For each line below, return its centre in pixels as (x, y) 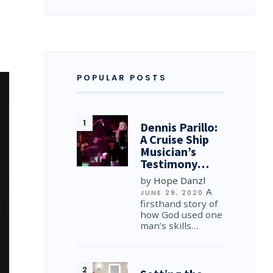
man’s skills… (169, 225)
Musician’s (168, 151)
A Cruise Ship (175, 139)
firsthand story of (179, 204)
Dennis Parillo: (179, 127)
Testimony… (175, 164)
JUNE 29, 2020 (172, 193)
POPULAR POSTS (122, 78)
